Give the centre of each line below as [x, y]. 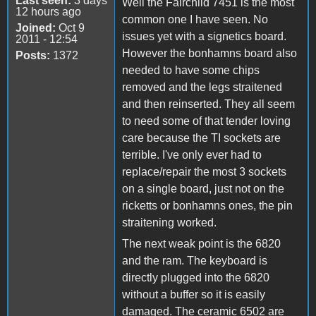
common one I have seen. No [195, 19]
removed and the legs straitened [202, 87]
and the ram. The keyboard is [195, 260]
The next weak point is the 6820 [201, 243]
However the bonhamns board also [209, 53]
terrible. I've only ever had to [192, 154]
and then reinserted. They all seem [208, 104]
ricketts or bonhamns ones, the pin [207, 205]
